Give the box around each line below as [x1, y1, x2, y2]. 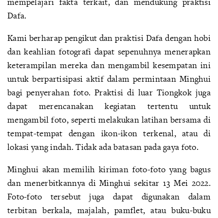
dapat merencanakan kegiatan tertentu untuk [7, 100, 211, 111]
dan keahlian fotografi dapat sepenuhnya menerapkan [7, 46, 211, 57]
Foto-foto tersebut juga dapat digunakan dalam [7, 191, 211, 202]
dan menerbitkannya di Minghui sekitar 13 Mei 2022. [7, 177, 211, 188]
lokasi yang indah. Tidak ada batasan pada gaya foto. [7, 141, 199, 152]
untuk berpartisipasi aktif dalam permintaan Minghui [7, 73, 211, 84]
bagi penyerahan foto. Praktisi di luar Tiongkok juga [7, 87, 211, 98]
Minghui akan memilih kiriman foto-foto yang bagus [7, 163, 211, 175]
